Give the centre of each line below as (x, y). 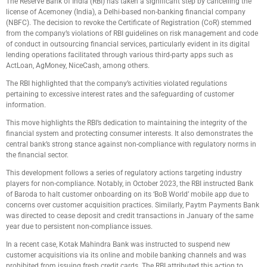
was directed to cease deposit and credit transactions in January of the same (130, 216)
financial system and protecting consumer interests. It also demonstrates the (129, 133)
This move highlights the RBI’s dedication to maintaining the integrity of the (126, 123)
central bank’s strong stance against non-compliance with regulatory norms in (131, 144)
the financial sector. (37, 155)
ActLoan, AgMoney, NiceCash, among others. (78, 66)
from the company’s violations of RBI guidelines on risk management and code (132, 33)
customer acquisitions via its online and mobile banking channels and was (126, 255)
